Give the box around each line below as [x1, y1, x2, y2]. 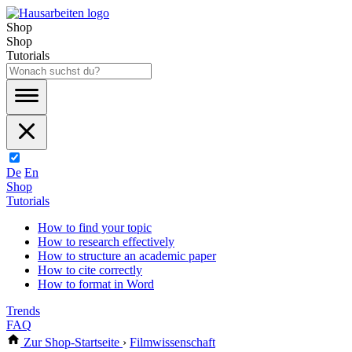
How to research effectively [38, 235, 174, 248]
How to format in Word [38, 277, 154, 291]
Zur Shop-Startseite [20, 335, 123, 349]
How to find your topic [38, 221, 152, 234]
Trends [6, 304, 40, 317]
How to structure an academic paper [38, 249, 216, 262]
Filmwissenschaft [130, 335, 215, 349]
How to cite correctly [38, 263, 142, 277]
